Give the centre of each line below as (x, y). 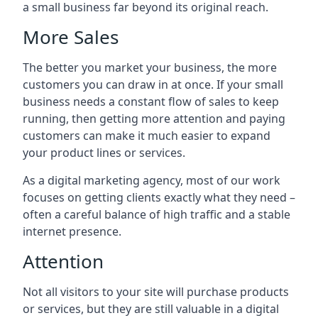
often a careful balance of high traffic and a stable (157, 214)
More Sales (71, 37)
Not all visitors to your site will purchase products (156, 292)
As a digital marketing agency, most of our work (152, 180)
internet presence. (72, 231)
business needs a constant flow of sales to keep (151, 102)
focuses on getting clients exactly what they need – (159, 197)
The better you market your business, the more (150, 67)
